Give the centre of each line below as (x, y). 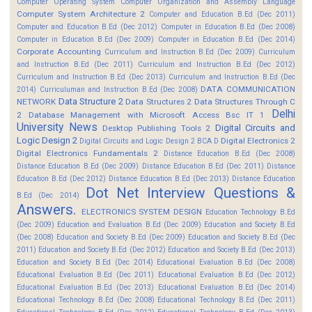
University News (57, 127)
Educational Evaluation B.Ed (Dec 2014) (227, 287)
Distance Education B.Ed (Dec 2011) (203, 166)
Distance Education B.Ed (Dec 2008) (229, 153)
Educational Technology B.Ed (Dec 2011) (227, 299)
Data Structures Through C (244, 101)
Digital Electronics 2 (258, 140)
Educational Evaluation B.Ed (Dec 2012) (227, 274)
